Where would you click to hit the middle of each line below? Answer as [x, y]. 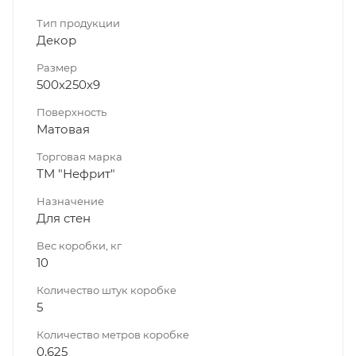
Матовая [63, 129]
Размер [57, 67]
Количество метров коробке [113, 334]
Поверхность [72, 112]
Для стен [64, 218]
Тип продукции [78, 23]
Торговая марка [79, 156]
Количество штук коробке [106, 290]
